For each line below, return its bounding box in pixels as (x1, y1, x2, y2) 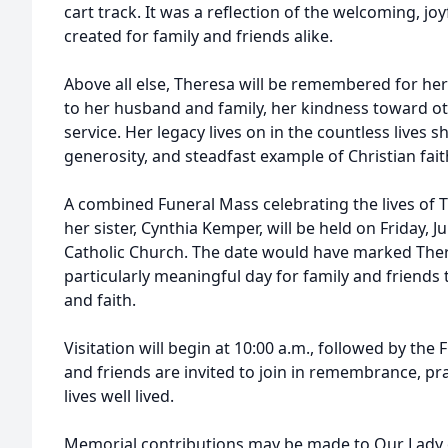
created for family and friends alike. (64, 25, 333, 47)
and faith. (64, 289, 136, 311)
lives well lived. (64, 385, 174, 407)
